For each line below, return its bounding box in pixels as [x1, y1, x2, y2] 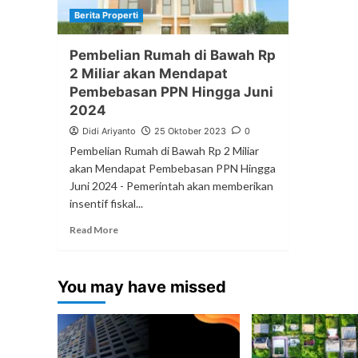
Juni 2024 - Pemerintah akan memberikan [70, 179, 273, 193]
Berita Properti [74, 10, 138, 22]
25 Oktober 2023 [154, 125, 226, 137]
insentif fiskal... [70, 197, 143, 211]
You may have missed [58, 277, 226, 297]
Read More [70, 224, 118, 237]
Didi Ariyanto [82, 125, 136, 137]
